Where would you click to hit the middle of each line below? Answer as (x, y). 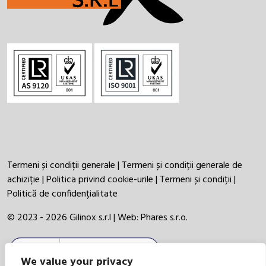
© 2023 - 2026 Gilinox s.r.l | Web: (74, 218)
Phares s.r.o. (164, 218)
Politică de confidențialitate (62, 194)
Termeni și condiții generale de (182, 166)
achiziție (23, 180)
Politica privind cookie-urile (100, 180)
